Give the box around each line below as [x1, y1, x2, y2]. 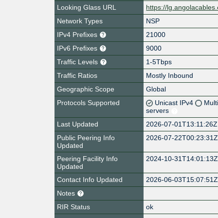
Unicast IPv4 [155, 98, 196, 107]
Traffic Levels [57, 57, 100, 66]
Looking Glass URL [57, 3, 116, 11]
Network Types [57, 17, 103, 25]
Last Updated [57, 120, 98, 128]
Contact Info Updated [57, 175, 123, 183]
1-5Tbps [146, 57, 172, 66]
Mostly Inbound [146, 71, 194, 79]
